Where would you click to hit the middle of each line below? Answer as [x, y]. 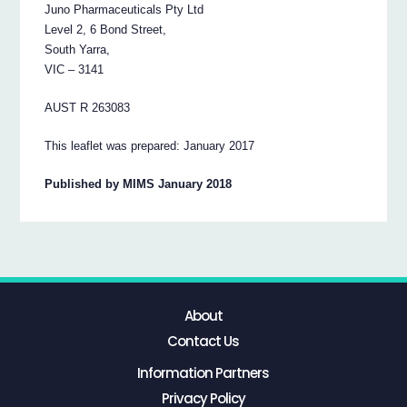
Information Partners [203, 373]
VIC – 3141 [74, 70]
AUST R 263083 [88, 108]
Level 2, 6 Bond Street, [106, 30]
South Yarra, [78, 50]
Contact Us [203, 342]
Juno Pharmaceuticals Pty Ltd [124, 10]
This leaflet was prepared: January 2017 [150, 146]
